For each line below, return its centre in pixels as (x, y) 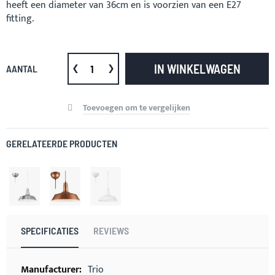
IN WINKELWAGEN (197, 69)
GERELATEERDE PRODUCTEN (62, 143)
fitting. (20, 19)
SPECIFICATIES (50, 230)
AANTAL (22, 68)
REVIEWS (111, 230)
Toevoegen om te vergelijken (137, 108)
